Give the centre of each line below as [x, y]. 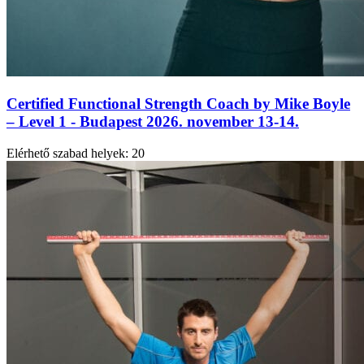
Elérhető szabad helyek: [67, 153]
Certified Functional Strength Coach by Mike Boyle [178, 103]
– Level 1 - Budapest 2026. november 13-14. [153, 121]
